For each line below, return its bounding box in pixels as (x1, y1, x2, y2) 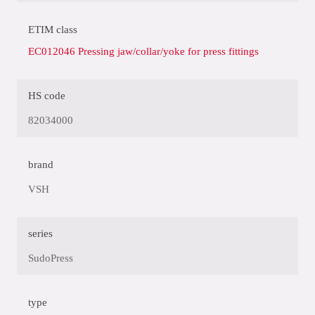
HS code (28, 90, 65, 102)
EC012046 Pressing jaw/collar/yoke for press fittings (28, 46, 259, 58)
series (28, 228, 53, 240)
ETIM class (28, 24, 77, 36)
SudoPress (28, 252, 73, 264)
